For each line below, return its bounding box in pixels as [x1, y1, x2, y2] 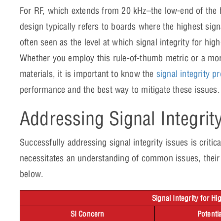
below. [20, 168, 44, 180]
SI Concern [70, 209, 105, 219]
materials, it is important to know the [20, 68, 156, 79]
